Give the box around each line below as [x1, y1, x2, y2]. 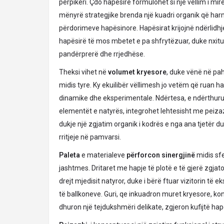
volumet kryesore [108, 68, 166, 76]
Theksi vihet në [59, 68, 108, 76]
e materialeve [80, 151, 126, 159]
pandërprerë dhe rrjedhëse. [59, 50, 145, 58]
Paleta [59, 151, 80, 159]
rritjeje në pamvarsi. [59, 133, 121, 141]
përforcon [126, 151, 160, 159]
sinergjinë [161, 151, 195, 159]
